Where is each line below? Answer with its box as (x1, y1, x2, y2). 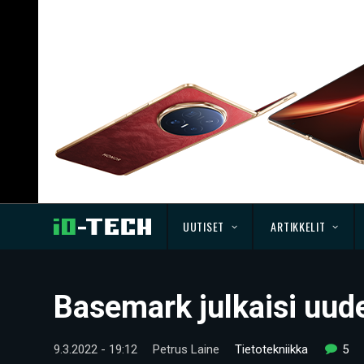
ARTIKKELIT (271, 218, 326, 235)
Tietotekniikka (235, 342, 308, 357)
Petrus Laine (153, 342, 219, 357)
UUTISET (183, 218, 224, 235)
